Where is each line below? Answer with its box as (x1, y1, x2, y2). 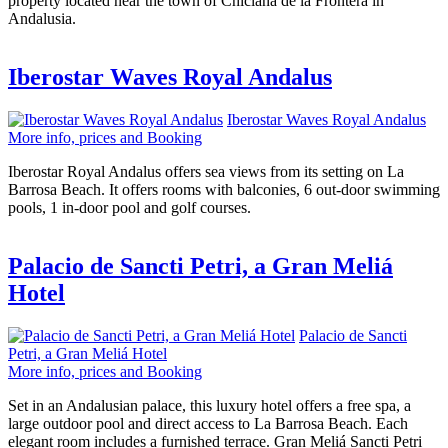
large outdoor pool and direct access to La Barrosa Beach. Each (8, 414, 408, 432)
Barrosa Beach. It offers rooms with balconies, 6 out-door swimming (8, 181, 440, 199)
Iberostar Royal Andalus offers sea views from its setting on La (8, 163, 404, 181)
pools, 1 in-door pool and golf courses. (8, 199, 251, 217)
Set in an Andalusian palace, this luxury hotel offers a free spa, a (8, 396, 411, 414)
